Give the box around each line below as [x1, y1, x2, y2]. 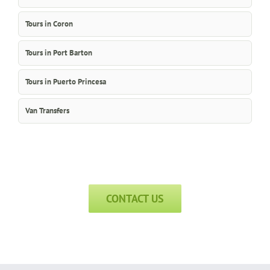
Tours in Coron [25, 19, 73, 30]
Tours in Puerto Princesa [25, 77, 106, 87]
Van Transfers [25, 105, 69, 116]
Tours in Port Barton [25, 48, 92, 58]
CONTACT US [106, 192, 164, 206]
